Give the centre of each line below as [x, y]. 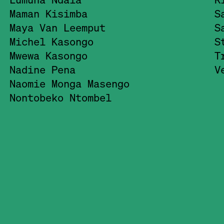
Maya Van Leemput [57, 27]
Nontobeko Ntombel [60, 97]
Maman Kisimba [48, 13]
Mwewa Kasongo [48, 55]
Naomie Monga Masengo [69, 83]
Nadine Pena [42, 69]
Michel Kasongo [51, 41]
